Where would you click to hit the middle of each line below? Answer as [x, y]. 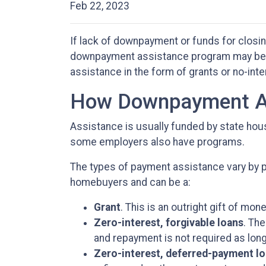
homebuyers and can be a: [130, 183]
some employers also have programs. [159, 142]
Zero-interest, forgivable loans [169, 223]
